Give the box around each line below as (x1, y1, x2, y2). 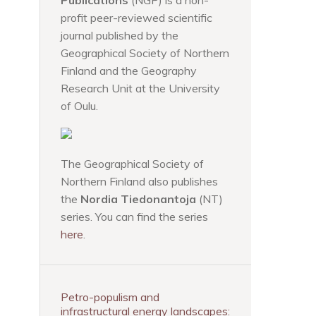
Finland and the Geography (61, 63, 197, 78)
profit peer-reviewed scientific (61, 11, 212, 25)
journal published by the (61, 28, 178, 42)
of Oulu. (61, 99, 98, 113)
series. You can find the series (61, 209, 208, 224)
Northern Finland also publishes (61, 174, 218, 188)
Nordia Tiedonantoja (80, 192, 196, 206)
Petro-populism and (61, 290, 159, 304)
